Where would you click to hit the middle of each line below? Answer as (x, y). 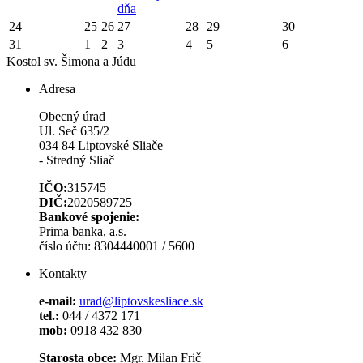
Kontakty (63, 274)
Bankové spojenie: (89, 217)
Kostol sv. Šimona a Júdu (71, 62)
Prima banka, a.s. (83, 232)
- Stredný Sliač (77, 160)
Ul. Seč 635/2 (74, 131)
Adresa (57, 89)
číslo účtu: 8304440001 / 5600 (117, 246)
